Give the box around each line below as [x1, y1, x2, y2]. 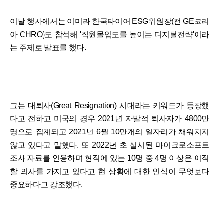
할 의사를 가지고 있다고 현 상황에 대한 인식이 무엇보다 [10, 167, 209, 176]
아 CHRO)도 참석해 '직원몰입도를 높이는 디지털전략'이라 [10, 30, 209, 39]
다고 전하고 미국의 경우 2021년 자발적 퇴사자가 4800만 [10, 114, 209, 123]
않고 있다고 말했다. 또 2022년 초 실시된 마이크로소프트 [10, 141, 209, 150]
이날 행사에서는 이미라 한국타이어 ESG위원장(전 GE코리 [10, 17, 209, 26]
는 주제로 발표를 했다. [10, 44, 86, 52]
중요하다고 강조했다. [10, 180, 83, 189]
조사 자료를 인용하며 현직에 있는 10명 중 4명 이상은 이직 [10, 154, 209, 163]
